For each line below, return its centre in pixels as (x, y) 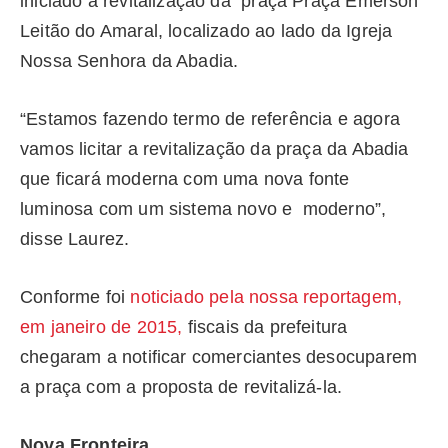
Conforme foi (75, 296)
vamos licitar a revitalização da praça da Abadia (214, 149)
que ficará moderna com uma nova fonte (185, 179)
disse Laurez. (75, 239)
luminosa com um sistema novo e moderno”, (203, 209)
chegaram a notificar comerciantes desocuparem (219, 356)
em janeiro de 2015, (101, 326)
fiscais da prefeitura (265, 326)
